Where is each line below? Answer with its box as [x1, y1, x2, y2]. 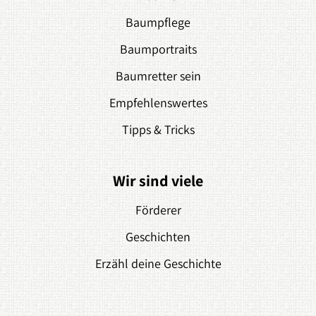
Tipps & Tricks [121, 121, 195, 138]
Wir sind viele [113, 171, 203, 190]
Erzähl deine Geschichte [95, 255, 221, 272]
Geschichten [126, 229, 190, 245]
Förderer [135, 202, 181, 218]
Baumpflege [126, 14, 190, 30]
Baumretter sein [115, 68, 201, 84]
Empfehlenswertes [109, 95, 207, 111]
